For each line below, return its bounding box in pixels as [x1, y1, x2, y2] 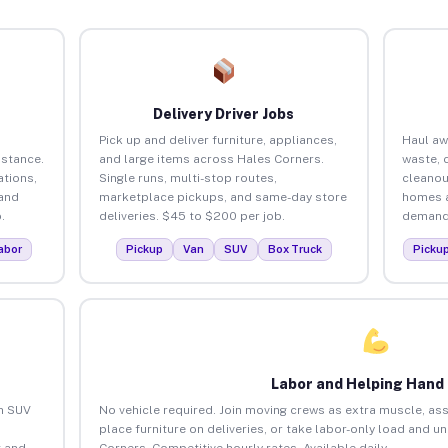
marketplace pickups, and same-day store [98, 189, 347, 204]
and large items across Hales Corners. [98, 151, 324, 166]
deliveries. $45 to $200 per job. [98, 208, 285, 223]
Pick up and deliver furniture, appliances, [98, 132, 337, 147]
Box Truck [267, 242, 322, 255]
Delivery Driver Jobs [153, 105, 295, 122]
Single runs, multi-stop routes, [98, 170, 277, 185]
